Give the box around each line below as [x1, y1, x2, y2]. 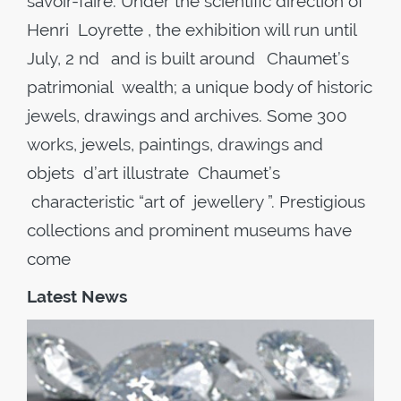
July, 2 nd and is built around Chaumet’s [27, 48, 349, 68]
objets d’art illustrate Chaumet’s [27, 163, 280, 183]
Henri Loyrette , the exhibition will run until [27, 20, 356, 39]
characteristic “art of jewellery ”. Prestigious [27, 192, 365, 211]
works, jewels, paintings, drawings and [27, 134, 328, 154]
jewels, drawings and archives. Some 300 [27, 106, 347, 125]
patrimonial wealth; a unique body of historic [27, 77, 372, 97]
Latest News [27, 286, 127, 306]
